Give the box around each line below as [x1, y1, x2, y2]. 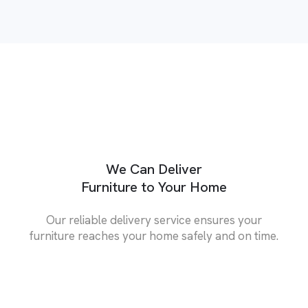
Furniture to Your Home [80, 177, 227, 196]
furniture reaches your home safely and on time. [29, 228, 279, 243]
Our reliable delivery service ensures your [45, 212, 262, 228]
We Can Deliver [105, 159, 202, 178]
